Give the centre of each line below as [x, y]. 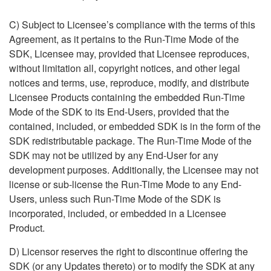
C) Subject [33, 24]
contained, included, [54, 126]
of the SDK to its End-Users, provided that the [132, 112]
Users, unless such [51, 199]
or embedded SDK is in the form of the [179, 126]
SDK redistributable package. [73, 141]
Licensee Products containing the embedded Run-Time [127, 97]
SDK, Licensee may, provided [74, 54]
